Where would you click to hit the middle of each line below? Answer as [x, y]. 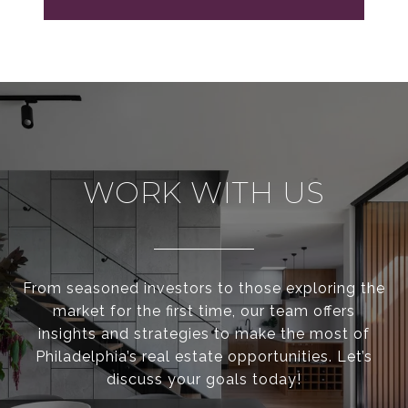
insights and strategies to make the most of [204, 334]
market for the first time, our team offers [204, 311]
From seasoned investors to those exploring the [204, 289]
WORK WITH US [204, 193]
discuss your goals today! [204, 380]
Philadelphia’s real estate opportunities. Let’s [204, 357]
